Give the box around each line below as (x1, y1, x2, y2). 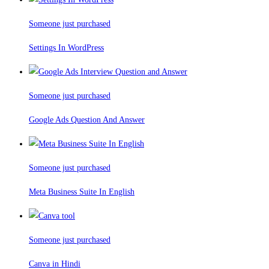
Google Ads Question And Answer (29, 115, 145, 125)
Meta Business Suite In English (29, 187, 134, 197)
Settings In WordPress (29, 43, 104, 53)
